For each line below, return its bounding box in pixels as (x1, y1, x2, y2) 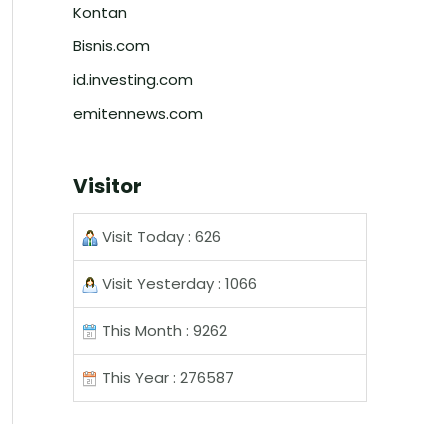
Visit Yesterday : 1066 (98, 272, 257, 294)
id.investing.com (73, 69, 193, 90)
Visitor (73, 171, 142, 200)
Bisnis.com (73, 35, 150, 57)
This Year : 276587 (98, 366, 234, 388)
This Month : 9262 (98, 319, 227, 341)
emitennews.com (73, 102, 203, 124)
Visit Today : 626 (98, 225, 221, 247)
